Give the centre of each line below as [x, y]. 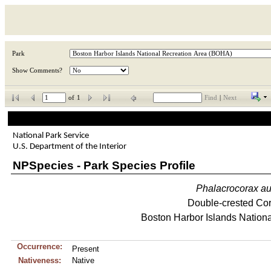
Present [85, 249]
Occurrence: [39, 247]
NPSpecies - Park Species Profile [104, 165]
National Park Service [51, 135]
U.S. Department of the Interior [69, 146]
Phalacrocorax [227, 188]
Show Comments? [37, 70]
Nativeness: [39, 260]
